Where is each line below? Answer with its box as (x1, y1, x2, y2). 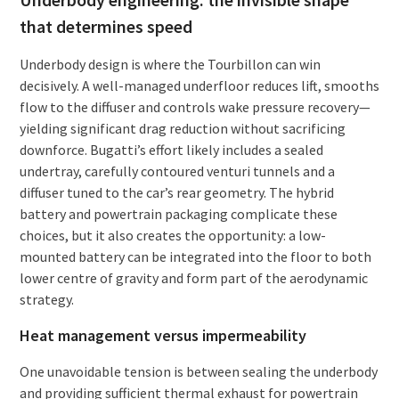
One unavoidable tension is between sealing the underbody (19, 362, 378, 380)
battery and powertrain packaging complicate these (19, 204, 338, 223)
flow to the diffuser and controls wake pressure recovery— (19, 97, 370, 116)
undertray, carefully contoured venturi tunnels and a (19, 161, 335, 180)
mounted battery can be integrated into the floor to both (19, 247, 371, 265)
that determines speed (19, 14, 192, 37)
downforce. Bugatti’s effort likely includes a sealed (19, 140, 323, 159)
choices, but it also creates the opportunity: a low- (19, 225, 326, 244)
